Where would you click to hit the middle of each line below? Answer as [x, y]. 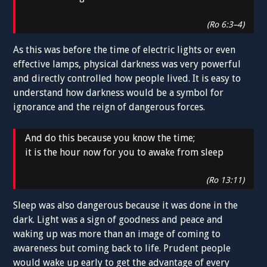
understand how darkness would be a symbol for [119, 92]
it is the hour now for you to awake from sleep [125, 152]
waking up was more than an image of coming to [117, 234]
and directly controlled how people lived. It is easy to [127, 78]
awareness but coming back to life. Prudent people [122, 248]
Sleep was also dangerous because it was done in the [126, 205]
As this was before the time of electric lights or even [125, 49]
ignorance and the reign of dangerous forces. [109, 107]
